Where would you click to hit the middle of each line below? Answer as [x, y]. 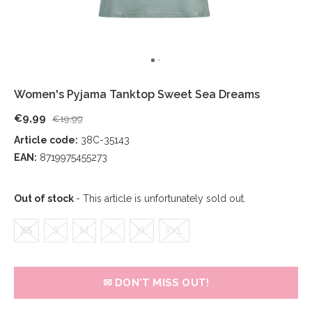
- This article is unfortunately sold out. [161, 198]
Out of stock [45, 198]
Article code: [46, 140]
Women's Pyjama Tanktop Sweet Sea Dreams [137, 94]
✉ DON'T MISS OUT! [156, 283]
